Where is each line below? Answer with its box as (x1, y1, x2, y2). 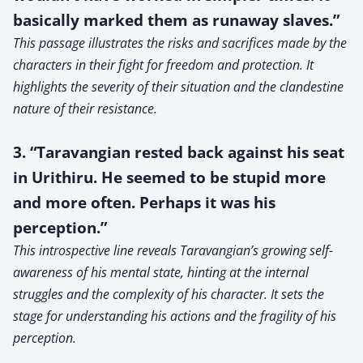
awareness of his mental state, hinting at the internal (13, 263, 309, 281)
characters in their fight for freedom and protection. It (13, 55, 314, 74)
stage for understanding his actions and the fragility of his (13, 306, 336, 325)
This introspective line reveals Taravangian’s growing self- (13, 241, 333, 259)
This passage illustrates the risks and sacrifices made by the (13, 33, 347, 52)
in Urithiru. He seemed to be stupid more (13, 166, 326, 187)
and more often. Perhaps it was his (13, 191, 275, 212)
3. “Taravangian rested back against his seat (13, 141, 344, 162)
